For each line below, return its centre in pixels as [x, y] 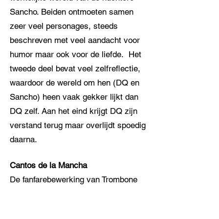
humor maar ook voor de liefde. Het [76, 54]
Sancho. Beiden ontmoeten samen [72, 12]
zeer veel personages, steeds [64, 26]
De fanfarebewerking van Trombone [74, 179]
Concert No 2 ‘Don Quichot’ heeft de [76, 194]
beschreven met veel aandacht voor [75, 40]
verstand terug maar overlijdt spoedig [78, 125]
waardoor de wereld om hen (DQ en [75, 83]
